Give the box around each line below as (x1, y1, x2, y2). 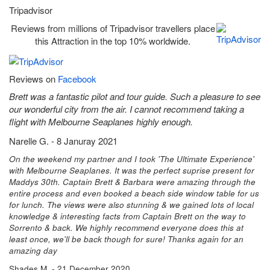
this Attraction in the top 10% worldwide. (35, 34, 190, 47)
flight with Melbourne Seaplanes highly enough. (9, 115, 193, 128)
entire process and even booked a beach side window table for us (9, 187, 259, 199)
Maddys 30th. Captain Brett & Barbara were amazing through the (9, 176, 256, 188)
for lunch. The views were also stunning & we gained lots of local (9, 199, 254, 211)
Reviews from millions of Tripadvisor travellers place (10, 21, 215, 34)
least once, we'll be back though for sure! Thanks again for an (9, 233, 243, 245)
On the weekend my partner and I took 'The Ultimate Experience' (9, 153, 254, 165)
